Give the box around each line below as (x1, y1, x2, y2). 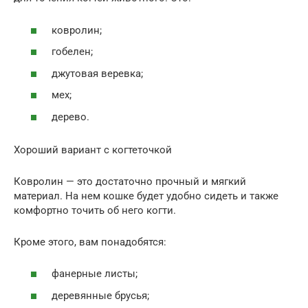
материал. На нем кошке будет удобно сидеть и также (14, 189, 278, 202)
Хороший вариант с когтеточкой (14, 143, 172, 156)
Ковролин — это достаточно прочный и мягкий (14, 175, 246, 188)
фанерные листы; (52, 267, 137, 280)
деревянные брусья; (52, 289, 149, 302)
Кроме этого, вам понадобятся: (14, 235, 166, 248)
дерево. (52, 110, 89, 123)
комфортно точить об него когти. (14, 203, 176, 217)
